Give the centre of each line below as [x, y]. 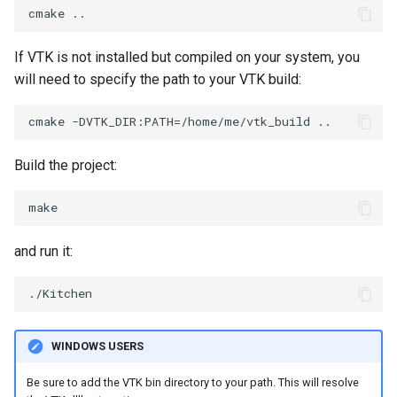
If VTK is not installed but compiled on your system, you [187, 57]
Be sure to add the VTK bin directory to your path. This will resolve [192, 383]
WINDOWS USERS [97, 346]
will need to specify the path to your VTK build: [158, 79]
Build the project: [66, 165]
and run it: [43, 251]
